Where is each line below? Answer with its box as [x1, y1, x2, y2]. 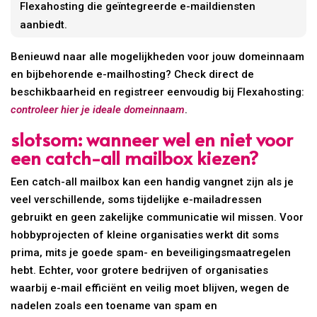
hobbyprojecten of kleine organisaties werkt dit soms [11, 228, 279, 241]
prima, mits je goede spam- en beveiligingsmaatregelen [11, 246, 292, 259]
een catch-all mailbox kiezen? [11, 144, 259, 170]
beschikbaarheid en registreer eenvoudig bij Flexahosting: [11, 85, 305, 98]
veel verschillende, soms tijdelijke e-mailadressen [11, 192, 263, 206]
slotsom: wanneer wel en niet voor [11, 125, 294, 151]
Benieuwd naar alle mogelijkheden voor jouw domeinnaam [11, 50, 305, 63]
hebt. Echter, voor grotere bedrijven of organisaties [11, 263, 269, 277]
